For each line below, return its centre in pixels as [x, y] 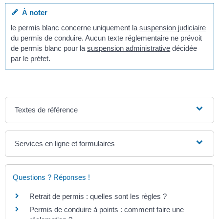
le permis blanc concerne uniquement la [75, 28]
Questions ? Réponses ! [51, 177]
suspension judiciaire [173, 28]
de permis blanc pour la [49, 48]
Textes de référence [46, 109]
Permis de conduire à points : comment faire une [107, 209]
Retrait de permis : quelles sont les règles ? [98, 196]
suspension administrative [129, 48]
